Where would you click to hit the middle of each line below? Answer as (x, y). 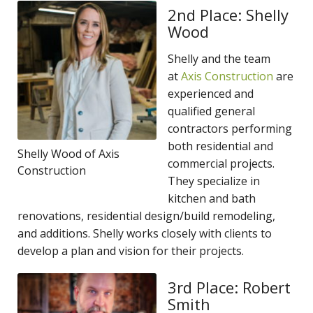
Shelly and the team (219, 58)
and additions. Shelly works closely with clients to (145, 233)
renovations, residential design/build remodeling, (146, 216)
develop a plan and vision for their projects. (132, 250)
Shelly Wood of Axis (68, 153)
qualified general (211, 111)
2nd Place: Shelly (228, 14)
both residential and (220, 146)
